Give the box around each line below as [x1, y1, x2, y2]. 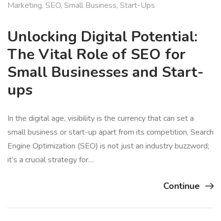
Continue [163, 180, 200, 192]
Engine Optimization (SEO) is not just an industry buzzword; [7, 141, 209, 152]
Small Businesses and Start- [7, 62, 204, 83]
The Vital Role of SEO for [7, 44, 185, 65]
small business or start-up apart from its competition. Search [7, 127, 214, 138]
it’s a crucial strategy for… [7, 154, 94, 166]
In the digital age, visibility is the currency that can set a [7, 113, 194, 124]
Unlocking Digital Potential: [7, 27, 197, 47]
